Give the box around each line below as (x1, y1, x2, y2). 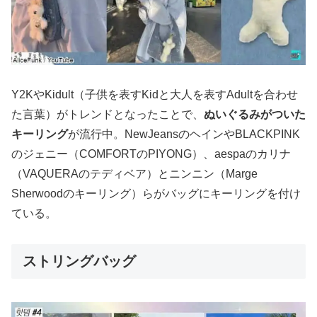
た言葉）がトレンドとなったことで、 (11, 108, 204, 121)
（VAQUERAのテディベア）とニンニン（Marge (11, 168, 258, 180)
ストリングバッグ (23, 253, 136, 270)
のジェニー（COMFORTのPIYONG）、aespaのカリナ (11, 148, 291, 161)
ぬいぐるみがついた (204, 108, 306, 121)
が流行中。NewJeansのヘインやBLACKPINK (68, 128, 300, 141)
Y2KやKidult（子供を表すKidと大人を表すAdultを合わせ (11, 88, 298, 101)
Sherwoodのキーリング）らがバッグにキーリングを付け (11, 188, 301, 200)
